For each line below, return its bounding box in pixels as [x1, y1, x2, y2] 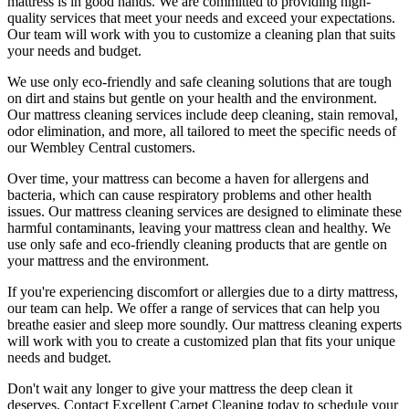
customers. [131, 139, 195, 155]
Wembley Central [30, 139, 131, 155]
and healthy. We [295, 219, 391, 236]
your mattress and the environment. [7, 252, 209, 268]
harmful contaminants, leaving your [7, 219, 215, 236]
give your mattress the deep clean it [151, 380, 352, 396]
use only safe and [7, 236, 110, 252]
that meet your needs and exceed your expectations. [96, 9, 395, 26]
